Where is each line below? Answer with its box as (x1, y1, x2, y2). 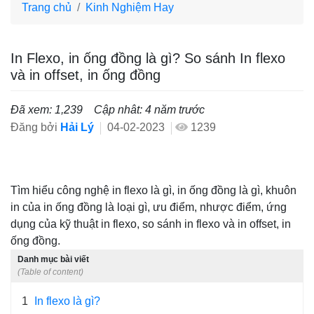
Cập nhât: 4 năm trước (94, 104, 205, 116)
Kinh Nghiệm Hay (86, 1, 174, 14)
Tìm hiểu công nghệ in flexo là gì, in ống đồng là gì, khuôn (11, 184, 296, 197)
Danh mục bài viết (18, 254, 89, 265)
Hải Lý (60, 121, 94, 134)
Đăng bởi (11, 121, 60, 134)
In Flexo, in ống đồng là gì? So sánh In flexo (11, 50, 285, 67)
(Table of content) (18, 267, 83, 278)
